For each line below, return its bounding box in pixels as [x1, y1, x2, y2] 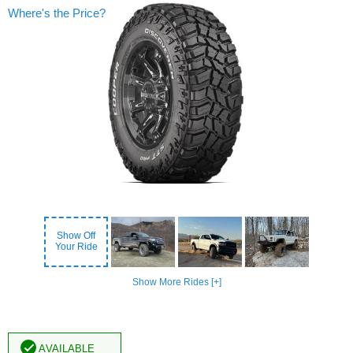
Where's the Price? [8, 6, 106, 20]
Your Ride [54, 240, 98, 252]
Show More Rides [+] [132, 276, 221, 288]
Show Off [57, 229, 96, 241]
